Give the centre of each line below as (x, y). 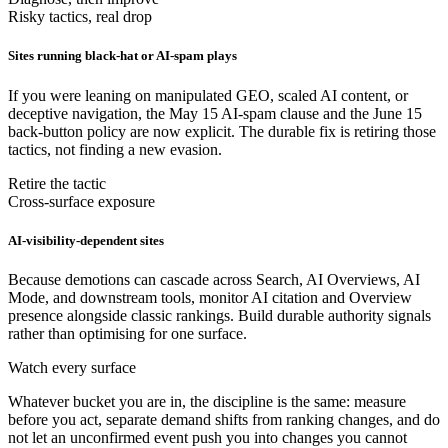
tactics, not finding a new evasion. (115, 149)
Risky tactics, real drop (80, 17)
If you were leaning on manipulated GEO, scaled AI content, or (208, 95)
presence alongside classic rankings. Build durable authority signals (219, 315)
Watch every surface (72, 367)
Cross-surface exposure (81, 201)
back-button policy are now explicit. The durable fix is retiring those (222, 131)
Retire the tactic (57, 183)
